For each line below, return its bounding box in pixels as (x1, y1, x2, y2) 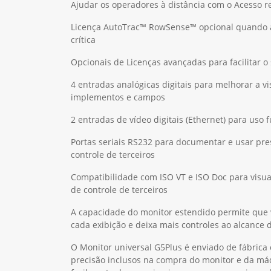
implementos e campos (71, 91, 165, 103)
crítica (71, 33, 96, 45)
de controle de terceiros (71, 183, 168, 195)
